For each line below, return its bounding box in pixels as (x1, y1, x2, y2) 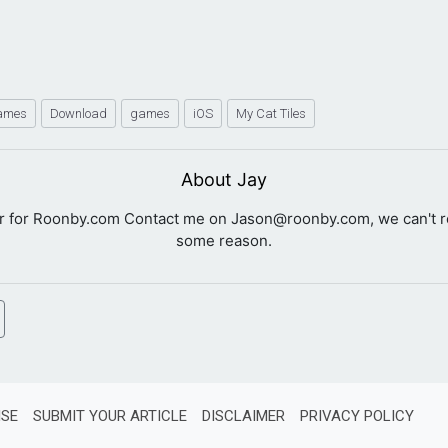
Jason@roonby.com (231, 208, 370, 228)
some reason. (176, 230, 272, 250)
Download (50, 105, 107, 121)
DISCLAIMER (202, 406, 285, 425)
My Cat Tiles (236, 105, 306, 121)
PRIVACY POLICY (300, 406, 414, 425)
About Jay (181, 168, 267, 190)
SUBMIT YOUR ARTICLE (33, 406, 187, 425)
